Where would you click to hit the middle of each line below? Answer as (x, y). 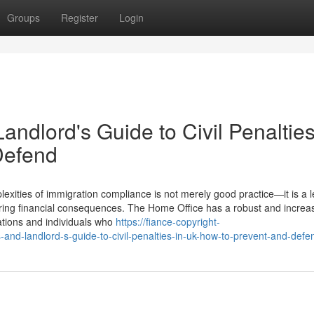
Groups (23, 18)
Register (80, 18)
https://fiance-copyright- (168, 221)
